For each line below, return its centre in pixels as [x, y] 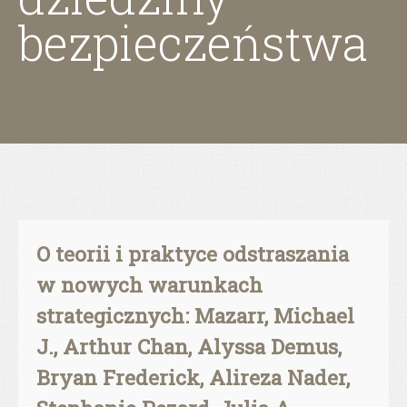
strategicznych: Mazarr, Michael [195, 315]
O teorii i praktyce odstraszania [193, 253]
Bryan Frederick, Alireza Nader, [193, 377]
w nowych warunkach [149, 284]
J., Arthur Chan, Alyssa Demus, [189, 346]
